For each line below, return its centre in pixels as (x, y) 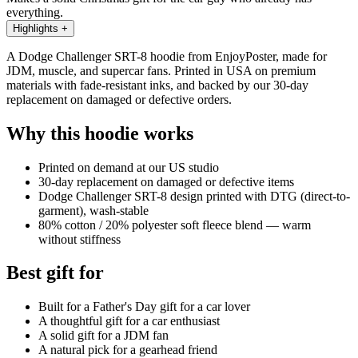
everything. (35, 12)
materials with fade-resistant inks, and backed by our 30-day (157, 85)
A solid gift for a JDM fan (103, 336)
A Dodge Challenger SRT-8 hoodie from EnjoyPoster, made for (167, 56)
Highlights (36, 28)
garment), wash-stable (93, 210)
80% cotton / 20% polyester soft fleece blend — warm (175, 225)
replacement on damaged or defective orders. (119, 99)
